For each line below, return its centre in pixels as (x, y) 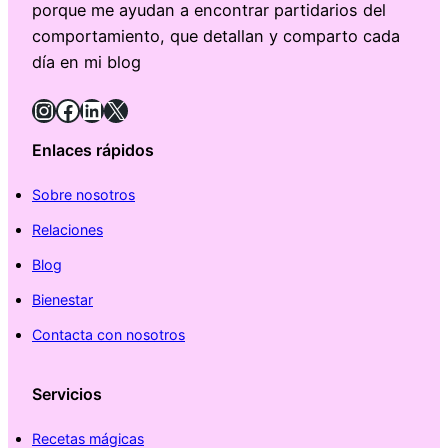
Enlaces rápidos (93, 150)
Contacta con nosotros (108, 335)
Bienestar (62, 300)
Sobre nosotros (83, 195)
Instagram (41, 109)
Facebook (61, 109)
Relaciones (67, 230)
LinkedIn (86, 109)
